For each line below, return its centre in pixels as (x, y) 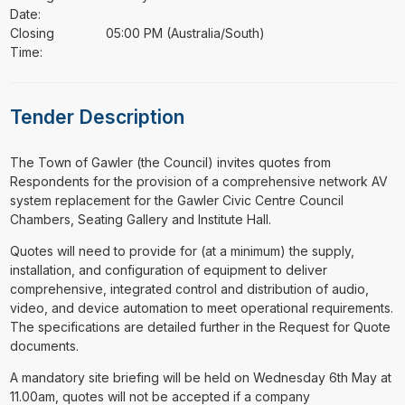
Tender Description (97, 118)
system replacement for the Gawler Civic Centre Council (176, 200)
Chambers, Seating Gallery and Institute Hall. (140, 219)
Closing (32, 33)
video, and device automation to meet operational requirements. (201, 308)
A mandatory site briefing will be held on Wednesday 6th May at (200, 377)
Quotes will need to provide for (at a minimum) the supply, (182, 251)
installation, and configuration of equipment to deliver (168, 270)
